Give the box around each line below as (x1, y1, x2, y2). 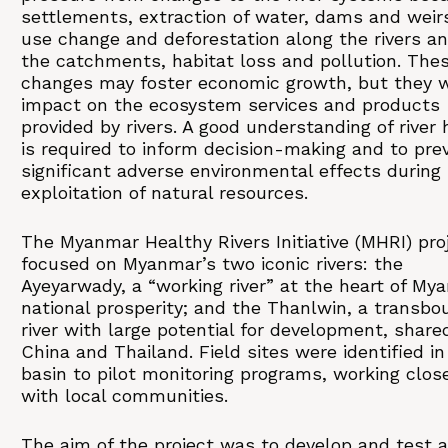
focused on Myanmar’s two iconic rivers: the (21, 253, 403, 274)
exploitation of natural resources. (21, 182, 308, 203)
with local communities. (21, 385, 228, 406)
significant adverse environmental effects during (21, 160, 441, 181)
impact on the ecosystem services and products (21, 94, 440, 115)
